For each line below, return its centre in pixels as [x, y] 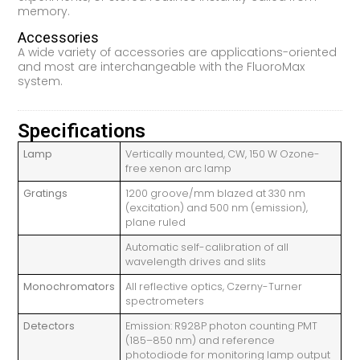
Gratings [46, 193]
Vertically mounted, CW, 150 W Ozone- [223, 153]
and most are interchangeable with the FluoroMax [162, 67]
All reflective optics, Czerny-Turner [214, 286]
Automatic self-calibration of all [207, 247]
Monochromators [70, 286]
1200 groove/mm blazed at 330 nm [216, 193]
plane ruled [156, 222]
